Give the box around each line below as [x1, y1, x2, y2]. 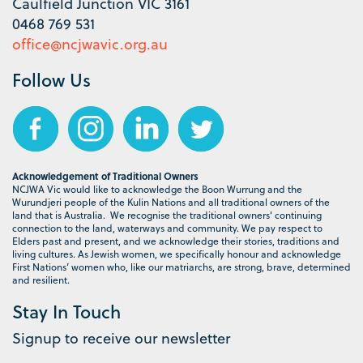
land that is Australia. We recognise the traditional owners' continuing [12, 207, 322, 222]
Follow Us [12, 66, 91, 92]
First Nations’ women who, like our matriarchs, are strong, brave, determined [12, 258, 351, 274]
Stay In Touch [12, 297, 121, 324]
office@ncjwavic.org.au [12, 32, 168, 54]
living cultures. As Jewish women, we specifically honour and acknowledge [12, 246, 341, 261]
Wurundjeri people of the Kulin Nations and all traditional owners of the [12, 194, 330, 209]
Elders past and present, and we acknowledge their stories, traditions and [12, 233, 340, 248]
